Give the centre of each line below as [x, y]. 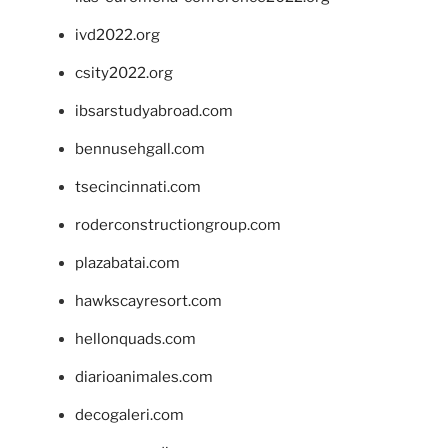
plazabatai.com [127, 262]
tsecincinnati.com [138, 186]
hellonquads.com [135, 338]
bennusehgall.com [140, 148]
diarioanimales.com [144, 376]
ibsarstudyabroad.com [154, 110]
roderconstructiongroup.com [178, 224]
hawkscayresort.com [148, 300]
